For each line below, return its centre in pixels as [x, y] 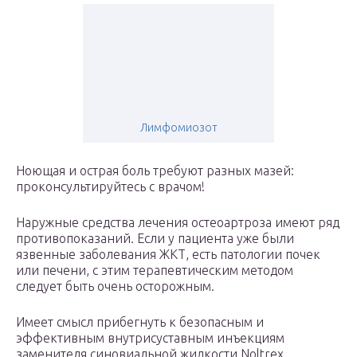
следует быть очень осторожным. [115, 286]
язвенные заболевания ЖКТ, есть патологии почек [168, 255]
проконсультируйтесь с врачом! [110, 187]
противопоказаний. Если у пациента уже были [155, 239]
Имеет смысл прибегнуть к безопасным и [140, 322]
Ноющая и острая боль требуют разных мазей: [155, 171]
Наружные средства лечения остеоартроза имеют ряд [178, 223]
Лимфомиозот [178, 128]
